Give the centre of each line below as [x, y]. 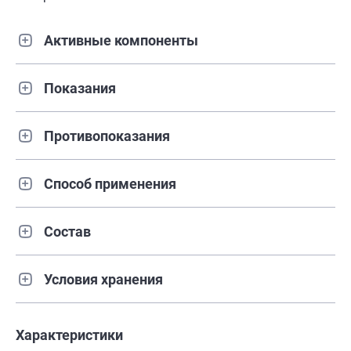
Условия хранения [103, 279]
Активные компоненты [121, 40]
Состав [67, 231]
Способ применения [110, 183]
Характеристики [69, 335]
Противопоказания [107, 136]
